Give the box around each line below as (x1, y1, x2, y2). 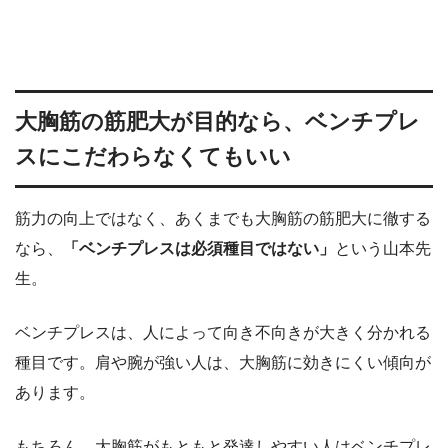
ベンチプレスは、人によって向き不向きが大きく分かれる (15, 324, 431, 342)
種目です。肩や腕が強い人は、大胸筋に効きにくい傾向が (15, 354, 431, 372)
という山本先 (335, 240, 431, 258)
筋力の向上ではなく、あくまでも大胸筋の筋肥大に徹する (15, 210, 431, 228)
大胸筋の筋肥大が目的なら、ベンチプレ (15, 109, 420, 135)
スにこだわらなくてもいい (15, 144, 291, 170)
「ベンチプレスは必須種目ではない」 (63, 240, 335, 258)
